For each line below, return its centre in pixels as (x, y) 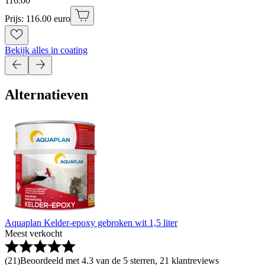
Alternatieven (46, 94)
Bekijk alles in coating (46, 50)
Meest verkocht (33, 233)
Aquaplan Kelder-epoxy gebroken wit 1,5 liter (91, 222)
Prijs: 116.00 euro (38, 18)
